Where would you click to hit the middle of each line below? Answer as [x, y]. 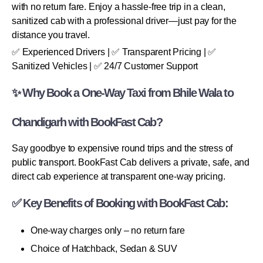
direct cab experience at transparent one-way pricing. [119, 176]
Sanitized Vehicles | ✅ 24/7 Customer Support [105, 66]
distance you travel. [51, 35]
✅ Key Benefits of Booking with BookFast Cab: [120, 203]
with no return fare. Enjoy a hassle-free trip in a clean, [119, 6]
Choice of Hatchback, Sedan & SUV [104, 248]
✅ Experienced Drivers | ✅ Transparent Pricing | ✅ [114, 52]
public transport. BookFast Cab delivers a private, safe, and [131, 162]
